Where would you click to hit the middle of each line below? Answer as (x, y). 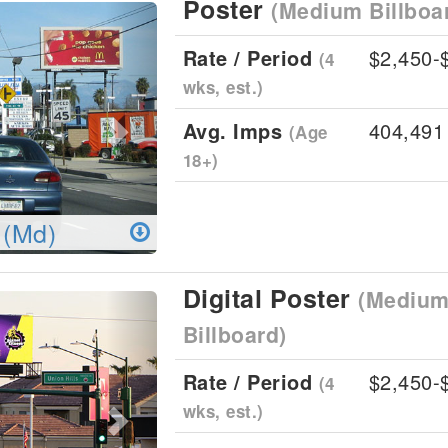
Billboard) (234, 334)
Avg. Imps (235, 130)
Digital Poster (270, 298)
